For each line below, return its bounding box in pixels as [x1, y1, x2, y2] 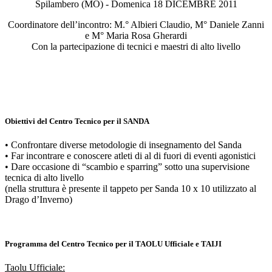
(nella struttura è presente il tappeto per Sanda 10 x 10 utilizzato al [5, 183, 256, 194]
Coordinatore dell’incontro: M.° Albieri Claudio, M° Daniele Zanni [8, 19, 264, 30]
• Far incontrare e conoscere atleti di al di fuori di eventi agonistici [5, 150, 256, 161]
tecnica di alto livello [5, 172, 84, 183]
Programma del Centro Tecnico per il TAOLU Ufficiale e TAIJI [5, 239, 222, 249]
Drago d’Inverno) [5, 194, 72, 205]
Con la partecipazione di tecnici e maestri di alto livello [32, 41, 240, 52]
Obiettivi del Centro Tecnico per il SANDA [5, 116, 149, 126]
